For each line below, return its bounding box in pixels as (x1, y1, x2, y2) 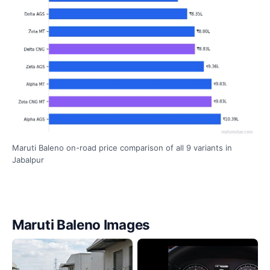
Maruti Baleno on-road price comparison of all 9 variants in (12, 143, 232, 153)
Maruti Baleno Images (12, 216, 150, 233)
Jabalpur (12, 155, 44, 165)
